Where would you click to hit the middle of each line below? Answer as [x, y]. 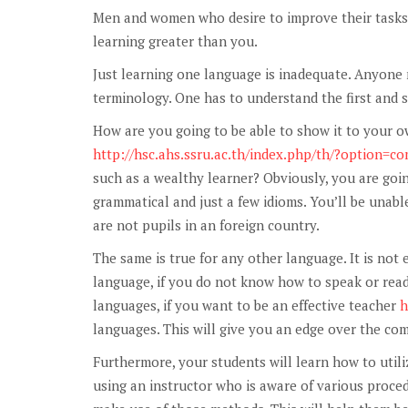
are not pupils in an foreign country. [206, 224]
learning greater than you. [175, 41]
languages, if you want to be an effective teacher [246, 305]
